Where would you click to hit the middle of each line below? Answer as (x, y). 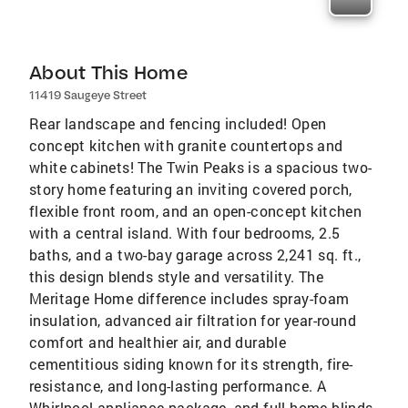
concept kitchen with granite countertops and (186, 145)
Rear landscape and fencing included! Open (178, 123)
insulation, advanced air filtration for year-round (193, 320)
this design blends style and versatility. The (176, 276)
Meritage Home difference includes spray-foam (189, 298)
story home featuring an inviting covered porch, (191, 189)
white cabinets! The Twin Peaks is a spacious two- (201, 167)
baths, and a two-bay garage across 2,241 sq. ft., (195, 255)
